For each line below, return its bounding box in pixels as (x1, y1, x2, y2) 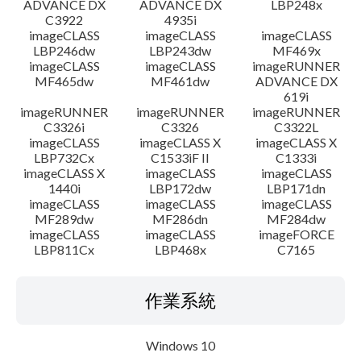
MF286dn (152, 211, 209, 226)
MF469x (272, 43, 321, 58)
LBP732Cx (34, 150, 95, 165)
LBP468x (154, 242, 206, 257)
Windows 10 (145, 338, 215, 353)
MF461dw (151, 73, 210, 89)
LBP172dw (149, 180, 212, 196)
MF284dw (267, 211, 326, 226)
